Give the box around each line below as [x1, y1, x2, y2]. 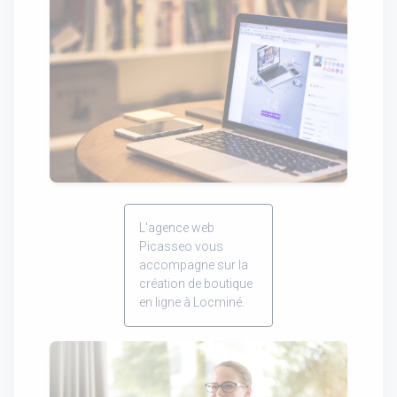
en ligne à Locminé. [139, 294, 245, 309]
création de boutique [139, 276, 253, 291]
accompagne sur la [139, 257, 248, 272]
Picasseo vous [139, 238, 223, 253]
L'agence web [139, 220, 214, 235]
